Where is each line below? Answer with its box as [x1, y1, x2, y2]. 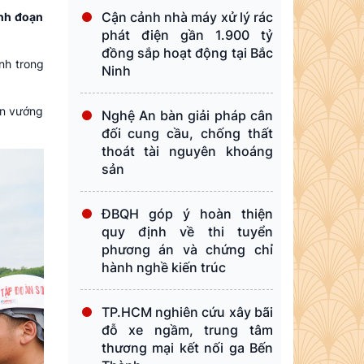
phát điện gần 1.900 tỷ [101, 27, 273, 43]
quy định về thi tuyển [101, 223, 273, 240]
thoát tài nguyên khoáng [101, 143, 273, 159]
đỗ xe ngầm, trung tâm [101, 322, 273, 338]
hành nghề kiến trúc [101, 259, 226, 275]
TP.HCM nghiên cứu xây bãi [101, 304, 273, 320]
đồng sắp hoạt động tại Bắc [101, 45, 273, 61]
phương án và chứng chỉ [101, 241, 273, 258]
